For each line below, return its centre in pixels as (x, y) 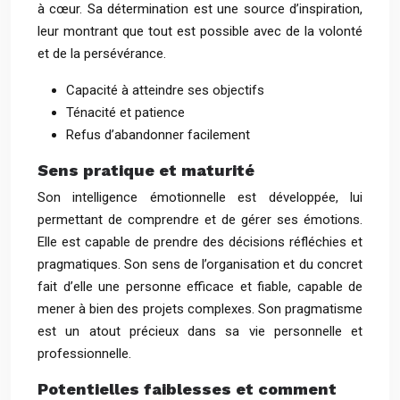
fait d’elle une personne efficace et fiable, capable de (200, 287)
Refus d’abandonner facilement (158, 135)
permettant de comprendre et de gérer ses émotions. (200, 220)
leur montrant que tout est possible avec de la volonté (200, 31)
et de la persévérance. (102, 54)
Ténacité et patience (125, 112)
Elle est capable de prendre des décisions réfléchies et (200, 242)
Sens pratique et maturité (146, 170)
